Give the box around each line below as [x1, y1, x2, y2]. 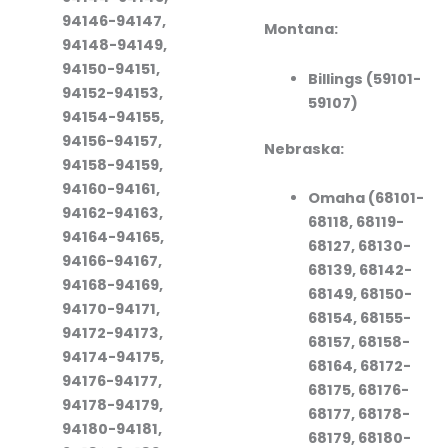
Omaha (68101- [307, 188, 424, 209]
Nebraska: [264, 138, 344, 159]
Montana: [264, 19, 338, 40]
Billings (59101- [307, 68, 421, 89]
